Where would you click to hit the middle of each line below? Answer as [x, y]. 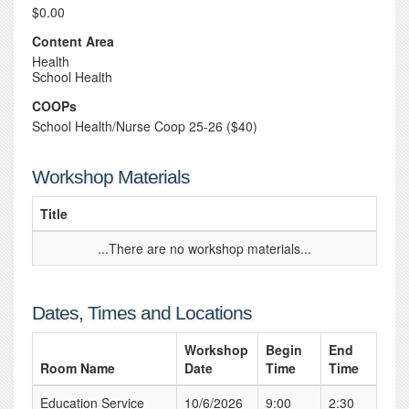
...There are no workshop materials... [204, 248]
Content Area [73, 41]
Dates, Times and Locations [142, 313]
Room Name [78, 368]
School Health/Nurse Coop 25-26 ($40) [145, 126]
